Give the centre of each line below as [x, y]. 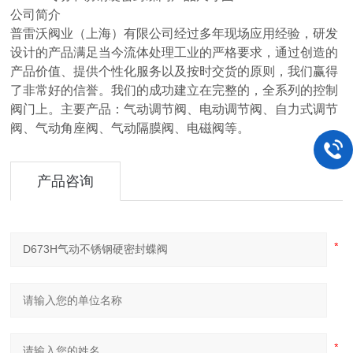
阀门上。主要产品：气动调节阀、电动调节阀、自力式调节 [175, 109]
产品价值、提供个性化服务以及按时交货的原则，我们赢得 [175, 71]
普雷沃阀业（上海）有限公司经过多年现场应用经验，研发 [175, 33]
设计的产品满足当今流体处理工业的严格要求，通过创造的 [175, 52]
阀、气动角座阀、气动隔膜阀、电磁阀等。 [130, 128]
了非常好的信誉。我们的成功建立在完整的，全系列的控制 [175, 90]
